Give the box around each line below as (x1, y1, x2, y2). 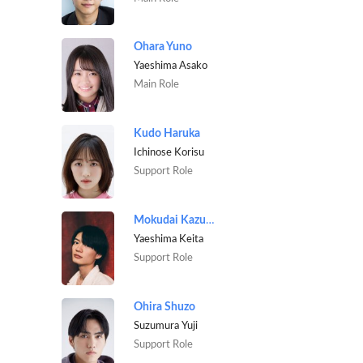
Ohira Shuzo (133, 301, 195, 313)
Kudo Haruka (133, 128, 200, 140)
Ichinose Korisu (133, 147, 204, 158)
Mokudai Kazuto (205, 215, 215, 227)
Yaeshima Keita (133, 234, 203, 245)
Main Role (133, 79, 179, 90)
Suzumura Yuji (133, 320, 198, 331)
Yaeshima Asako (133, 61, 207, 71)
